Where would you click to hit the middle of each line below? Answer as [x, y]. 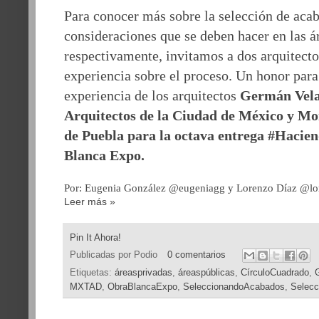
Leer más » [90, 202]
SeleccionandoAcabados [234, 287]
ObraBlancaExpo [142, 287]
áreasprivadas [143, 273]
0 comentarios [196, 255]
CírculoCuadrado [275, 273]
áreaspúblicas [206, 273]
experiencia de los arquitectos [152, 96]
